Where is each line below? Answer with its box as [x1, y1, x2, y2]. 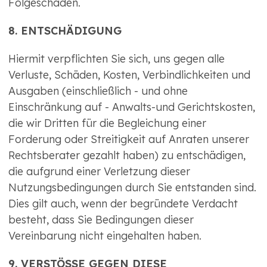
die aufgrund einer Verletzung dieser [8, 164, 190, 179]
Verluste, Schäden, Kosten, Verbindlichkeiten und [8, 68, 250, 82]
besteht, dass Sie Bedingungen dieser [8, 213, 194, 227]
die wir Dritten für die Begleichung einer [8, 116, 206, 131]
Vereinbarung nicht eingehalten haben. [8, 229, 201, 243]
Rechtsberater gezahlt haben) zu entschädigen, [8, 148, 246, 163]
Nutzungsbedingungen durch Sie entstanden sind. [8, 181, 256, 195]
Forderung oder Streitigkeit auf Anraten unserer [8, 132, 249, 147]
